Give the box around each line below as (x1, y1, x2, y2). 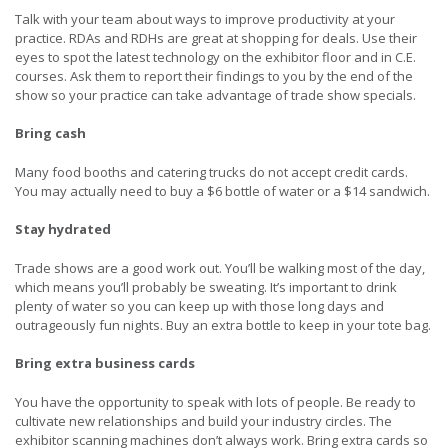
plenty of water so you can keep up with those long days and (15, 296, 384, 315)
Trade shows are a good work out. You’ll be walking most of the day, (15, 258, 425, 277)
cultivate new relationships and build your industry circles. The (15, 411, 392, 430)
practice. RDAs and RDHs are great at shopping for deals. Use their (15, 28, 417, 47)
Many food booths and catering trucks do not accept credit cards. (15, 162, 408, 181)
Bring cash (15, 124, 86, 143)
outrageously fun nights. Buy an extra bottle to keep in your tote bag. (15, 315, 431, 334)
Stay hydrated (15, 220, 111, 239)
